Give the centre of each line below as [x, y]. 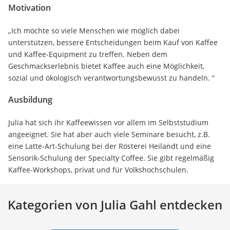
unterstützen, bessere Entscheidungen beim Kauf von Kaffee [113, 42]
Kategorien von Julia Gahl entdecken [115, 204]
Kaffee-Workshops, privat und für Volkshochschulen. [98, 169]
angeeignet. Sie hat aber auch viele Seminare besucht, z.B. [109, 134]
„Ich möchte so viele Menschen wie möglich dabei [94, 30]
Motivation [30, 7]
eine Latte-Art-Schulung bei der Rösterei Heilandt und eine [110, 146]
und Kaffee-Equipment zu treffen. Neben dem [88, 54]
